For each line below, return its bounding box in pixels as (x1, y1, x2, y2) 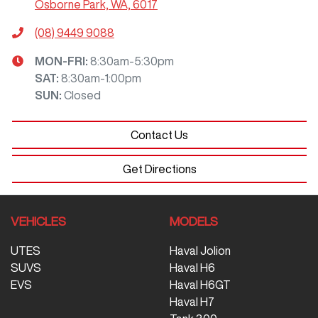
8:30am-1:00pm (61, 72, 141, 84)
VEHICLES (11, 214, 66, 227)
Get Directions (122, 163, 197, 175)
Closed (64, 89, 101, 101)
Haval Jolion (170, 244, 231, 256)
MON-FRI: (35, 55, 90, 67)
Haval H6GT (170, 278, 231, 290)
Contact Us (131, 128, 188, 141)
